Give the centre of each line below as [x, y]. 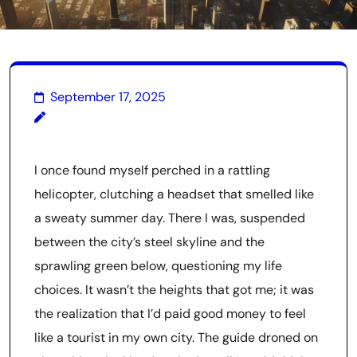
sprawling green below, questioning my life [158, 266]
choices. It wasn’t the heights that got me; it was [174, 290]
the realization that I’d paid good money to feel [170, 314]
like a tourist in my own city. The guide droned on [176, 337]
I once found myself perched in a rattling [152, 170]
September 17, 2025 [108, 97]
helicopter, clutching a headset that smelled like [174, 194]
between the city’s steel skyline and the [149, 242]
